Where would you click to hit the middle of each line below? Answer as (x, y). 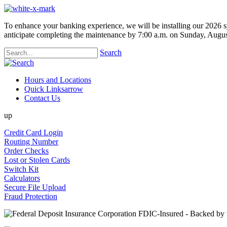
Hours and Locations (58, 80)
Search (111, 52)
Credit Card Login (33, 133)
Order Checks (26, 151)
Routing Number (31, 142)
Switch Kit (21, 169)
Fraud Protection (31, 196)
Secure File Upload (35, 187)
